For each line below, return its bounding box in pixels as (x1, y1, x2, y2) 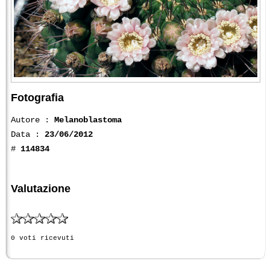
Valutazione (11, 183, 71, 195)
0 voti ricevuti (11, 234, 74, 242)
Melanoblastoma (54, 115, 122, 125)
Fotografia (11, 91, 64, 104)
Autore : (11, 115, 54, 125)
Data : (11, 130, 45, 140)
